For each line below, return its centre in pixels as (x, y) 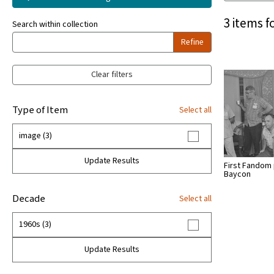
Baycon (237, 174)
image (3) (35, 136)
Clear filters (112, 75)
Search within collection (55, 25)
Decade (29, 199)
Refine (192, 42)
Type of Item (40, 110)
